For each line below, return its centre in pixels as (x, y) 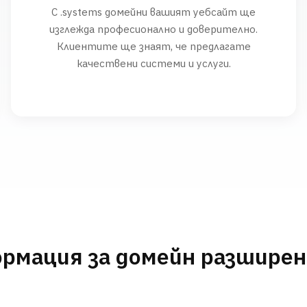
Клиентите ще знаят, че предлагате (153, 46)
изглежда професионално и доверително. (153, 29)
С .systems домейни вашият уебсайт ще (153, 12)
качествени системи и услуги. (153, 63)
